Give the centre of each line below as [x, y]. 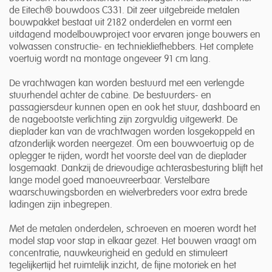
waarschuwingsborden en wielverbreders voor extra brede [128, 193]
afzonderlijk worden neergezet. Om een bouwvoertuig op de [131, 145]
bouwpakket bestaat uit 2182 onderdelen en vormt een [121, 23]
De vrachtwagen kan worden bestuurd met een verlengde [127, 84]
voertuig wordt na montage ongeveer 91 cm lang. [110, 60]
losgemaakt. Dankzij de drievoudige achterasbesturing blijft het [136, 169]
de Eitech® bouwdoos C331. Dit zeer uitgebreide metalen [124, 11]
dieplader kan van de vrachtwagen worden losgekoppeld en [132, 133]
